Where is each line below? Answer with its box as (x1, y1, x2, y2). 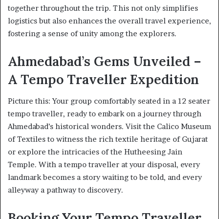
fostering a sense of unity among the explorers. (8, 28, 176, 38)
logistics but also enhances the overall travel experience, (8, 16, 211, 25)
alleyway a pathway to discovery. (8, 185, 123, 195)
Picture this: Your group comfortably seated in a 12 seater (8, 96, 210, 106)
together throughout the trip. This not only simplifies (8, 3, 198, 13)
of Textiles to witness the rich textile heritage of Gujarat (8, 134, 208, 144)
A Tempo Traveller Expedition (8, 70, 199, 88)
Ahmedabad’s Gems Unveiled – (8, 52, 201, 69)
